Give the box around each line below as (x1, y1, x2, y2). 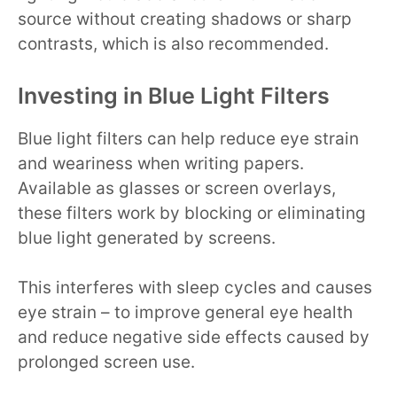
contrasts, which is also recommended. (18, 34, 329, 55)
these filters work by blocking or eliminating (18, 202, 366, 223)
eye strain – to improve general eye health (18, 302, 353, 323)
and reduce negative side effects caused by (18, 327, 370, 348)
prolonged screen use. (18, 352, 195, 373)
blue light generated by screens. (18, 227, 276, 248)
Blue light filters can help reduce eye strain (18, 128, 359, 149)
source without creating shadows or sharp (18, 9, 352, 30)
